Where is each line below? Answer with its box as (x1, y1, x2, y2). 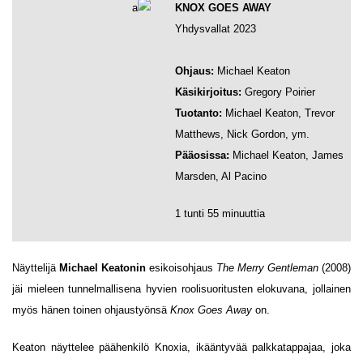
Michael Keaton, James (229, 149, 344, 161)
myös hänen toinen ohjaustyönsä (12, 304, 170, 316)
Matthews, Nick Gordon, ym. (175, 128, 310, 140)
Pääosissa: (175, 149, 229, 161)
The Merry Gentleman (216, 262, 318, 274)
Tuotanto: (175, 107, 225, 119)
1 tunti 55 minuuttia (175, 207, 265, 220)
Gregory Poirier (241, 86, 315, 98)
